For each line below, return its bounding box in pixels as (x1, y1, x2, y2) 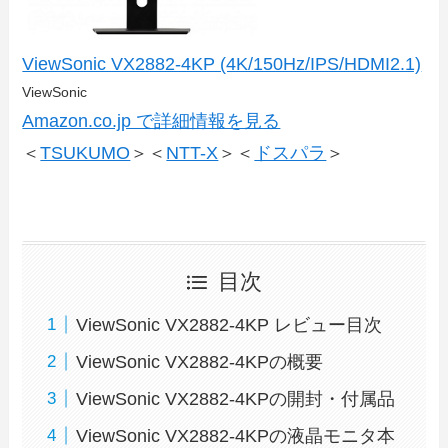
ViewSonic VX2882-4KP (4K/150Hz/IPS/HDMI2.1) (22, 54, 422, 75)
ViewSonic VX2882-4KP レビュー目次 (76, 314, 383, 335)
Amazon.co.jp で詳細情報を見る (22, 111, 281, 132)
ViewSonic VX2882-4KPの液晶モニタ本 (76, 425, 396, 446)
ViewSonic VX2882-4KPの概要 (76, 351, 324, 372)
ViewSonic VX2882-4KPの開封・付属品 (76, 388, 396, 409)
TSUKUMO (40, 143, 131, 164)
